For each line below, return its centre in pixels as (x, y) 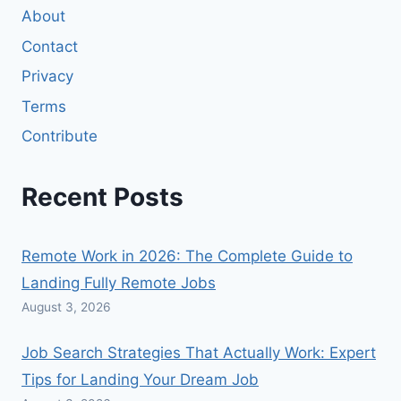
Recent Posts (102, 196)
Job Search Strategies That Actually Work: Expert (199, 352)
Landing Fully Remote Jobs (119, 282)
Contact (50, 46)
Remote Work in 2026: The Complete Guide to (187, 256)
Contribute (60, 136)
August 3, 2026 (66, 307)
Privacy (47, 77)
